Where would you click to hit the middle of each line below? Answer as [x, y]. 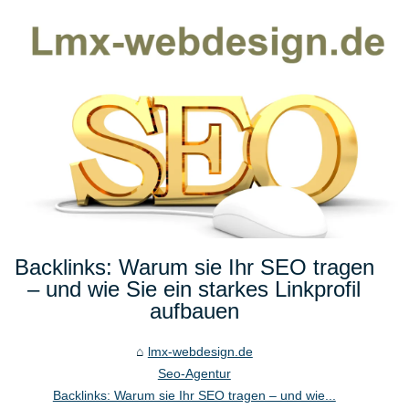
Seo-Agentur [194, 374]
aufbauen [194, 311]
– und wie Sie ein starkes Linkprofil [194, 289]
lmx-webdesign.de [200, 352]
